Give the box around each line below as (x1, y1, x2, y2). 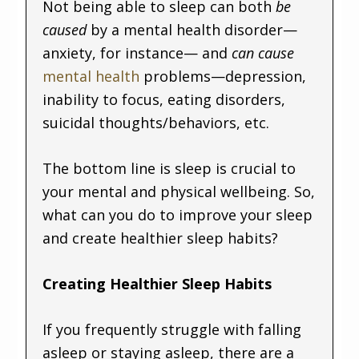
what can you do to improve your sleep (42, 204, 313, 224)
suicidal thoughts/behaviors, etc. (42, 112, 270, 132)
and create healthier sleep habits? (42, 228, 279, 248)
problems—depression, (139, 66, 307, 86)
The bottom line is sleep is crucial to (42, 158, 296, 178)
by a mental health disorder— (87, 19, 298, 39)
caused (42, 19, 87, 39)
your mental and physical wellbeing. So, (42, 181, 316, 201)
